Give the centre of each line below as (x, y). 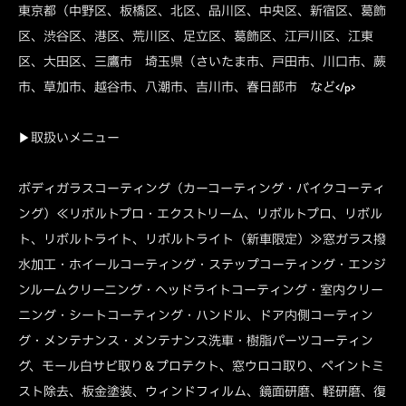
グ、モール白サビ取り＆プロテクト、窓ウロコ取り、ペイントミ (201, 366)
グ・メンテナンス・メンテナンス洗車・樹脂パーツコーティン (196, 341)
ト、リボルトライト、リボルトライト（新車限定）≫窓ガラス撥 (202, 239)
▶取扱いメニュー (69, 138)
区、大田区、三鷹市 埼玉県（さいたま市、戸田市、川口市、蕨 (202, 62)
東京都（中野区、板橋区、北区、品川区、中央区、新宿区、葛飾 (202, 11)
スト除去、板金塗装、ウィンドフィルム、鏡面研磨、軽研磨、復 (202, 391)
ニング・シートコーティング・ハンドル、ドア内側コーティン (196, 315)
